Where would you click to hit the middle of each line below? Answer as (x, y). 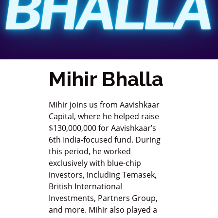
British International (85, 187)
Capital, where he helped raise (104, 117)
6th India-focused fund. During (105, 140)
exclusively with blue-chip (95, 163)
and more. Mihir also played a (103, 210)
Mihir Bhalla (106, 79)
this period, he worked (90, 152)
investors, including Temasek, (103, 175)
